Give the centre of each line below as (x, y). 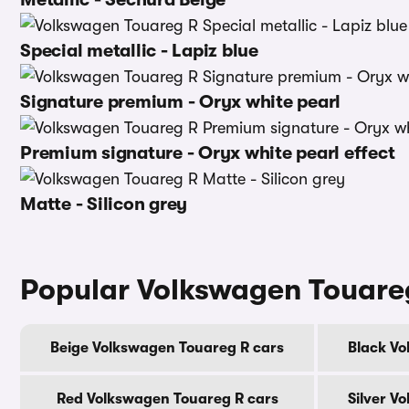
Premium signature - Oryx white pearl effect (208, 153)
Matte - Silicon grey (104, 204)
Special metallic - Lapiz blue (139, 51)
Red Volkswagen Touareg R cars (167, 399)
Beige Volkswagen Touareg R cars (167, 347)
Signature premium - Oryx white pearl (180, 102)
